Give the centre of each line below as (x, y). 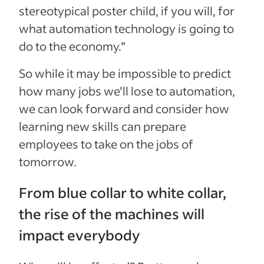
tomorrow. (48, 161)
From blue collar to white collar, (123, 192)
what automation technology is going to (126, 28)
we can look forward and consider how (124, 108)
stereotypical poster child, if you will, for (127, 10)
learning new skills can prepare (103, 126)
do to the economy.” (72, 46)
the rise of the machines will (112, 213)
